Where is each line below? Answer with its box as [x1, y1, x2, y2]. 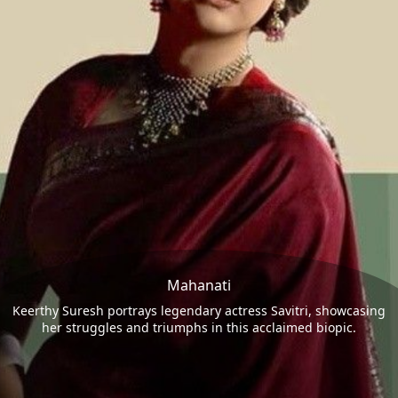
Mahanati [167, 275, 231, 296]
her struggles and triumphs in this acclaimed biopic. [42, 319, 356, 337]
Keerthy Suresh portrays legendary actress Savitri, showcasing [12, 302, 386, 320]
